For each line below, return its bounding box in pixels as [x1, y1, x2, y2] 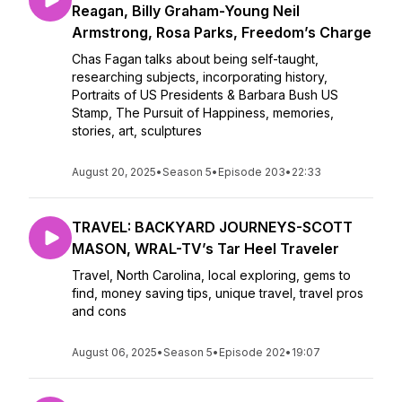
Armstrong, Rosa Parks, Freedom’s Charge [72, 23, 371, 41]
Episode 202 [219, 345, 285, 359]
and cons [72, 303, 127, 319]
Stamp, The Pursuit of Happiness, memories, [72, 105, 334, 120]
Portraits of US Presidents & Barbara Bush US [72, 87, 338, 102]
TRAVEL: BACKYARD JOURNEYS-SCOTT [72, 218, 353, 236]
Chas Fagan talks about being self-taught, [72, 51, 319, 66]
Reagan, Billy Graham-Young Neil [72, 2, 300, 20]
